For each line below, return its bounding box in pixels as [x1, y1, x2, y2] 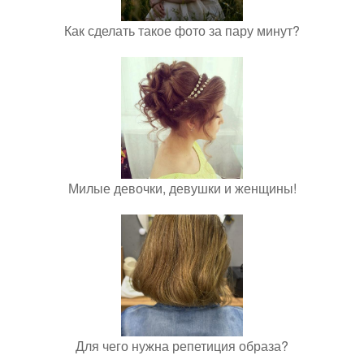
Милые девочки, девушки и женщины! [67, 178, 297, 197]
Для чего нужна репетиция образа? [76, 336, 288, 355]
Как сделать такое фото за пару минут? [64, 20, 300, 40]
